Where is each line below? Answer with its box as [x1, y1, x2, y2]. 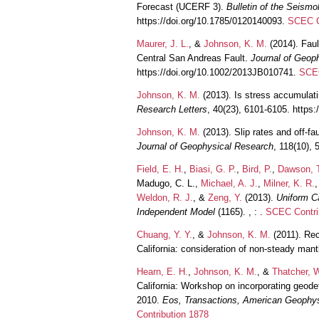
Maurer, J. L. [137, 38, 189, 49]
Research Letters [137, 103, 207, 115]
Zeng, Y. [208, 192, 242, 203]
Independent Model [137, 206, 215, 217]
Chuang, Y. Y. [137, 229, 192, 240]
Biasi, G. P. [189, 163, 236, 174]
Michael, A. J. [201, 177, 258, 189]
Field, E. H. [137, 163, 184, 174]
